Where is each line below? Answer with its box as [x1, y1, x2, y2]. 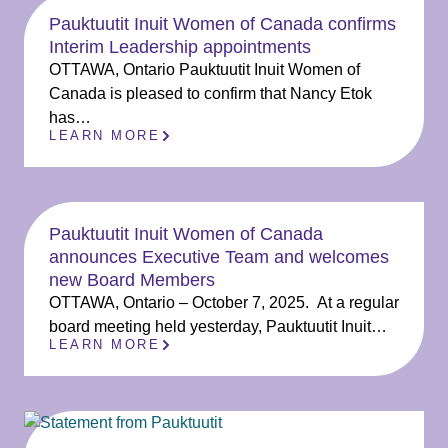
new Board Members [49, 269, 215, 290]
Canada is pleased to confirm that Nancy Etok [49, 85, 372, 102]
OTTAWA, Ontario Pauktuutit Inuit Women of [49, 61, 360, 78]
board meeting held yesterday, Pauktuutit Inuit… [49, 318, 387, 335]
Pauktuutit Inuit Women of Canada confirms [49, 13, 396, 34]
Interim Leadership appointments [49, 36, 311, 57]
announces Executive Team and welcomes [49, 246, 389, 267]
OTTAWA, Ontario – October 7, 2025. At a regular [49, 294, 399, 311]
